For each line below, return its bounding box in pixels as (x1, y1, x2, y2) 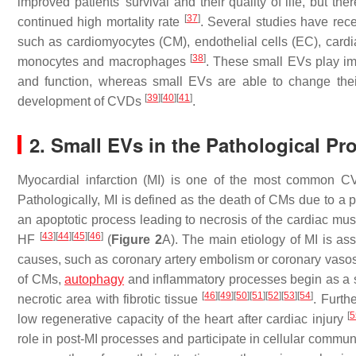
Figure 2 (111, 233, 162, 247)
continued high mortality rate (17, 15, 184, 29)
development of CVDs (17, 95, 145, 109)
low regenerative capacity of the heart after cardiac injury (17, 312, 347, 327)
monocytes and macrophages (17, 55, 190, 69)
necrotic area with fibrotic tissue (17, 292, 203, 307)
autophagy (64, 273, 125, 287)
